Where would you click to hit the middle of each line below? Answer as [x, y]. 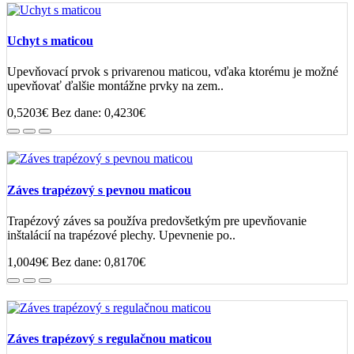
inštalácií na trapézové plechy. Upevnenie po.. [121, 235]
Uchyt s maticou [50, 41]
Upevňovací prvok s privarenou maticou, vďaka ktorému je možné [173, 72]
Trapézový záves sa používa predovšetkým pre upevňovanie [157, 220]
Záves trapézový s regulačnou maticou [109, 339]
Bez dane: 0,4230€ [98, 113]
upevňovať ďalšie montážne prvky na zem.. [115, 86]
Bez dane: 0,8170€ [98, 262]
